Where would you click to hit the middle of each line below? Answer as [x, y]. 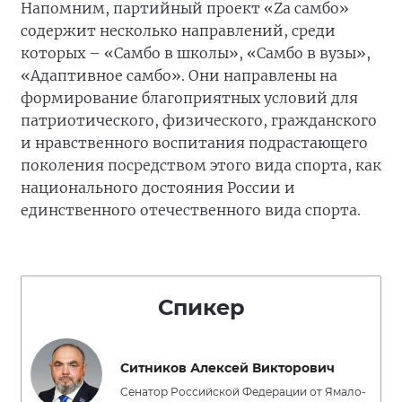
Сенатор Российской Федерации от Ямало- [243, 392]
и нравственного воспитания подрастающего [194, 143]
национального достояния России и [158, 188]
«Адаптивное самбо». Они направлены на [179, 75]
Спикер [201, 307]
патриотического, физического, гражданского [199, 120]
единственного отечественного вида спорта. [191, 210]
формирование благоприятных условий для [189, 98]
